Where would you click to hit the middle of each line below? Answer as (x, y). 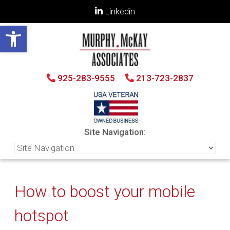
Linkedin (119, 11)
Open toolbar (30, 30)
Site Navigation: (115, 132)
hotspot (42, 216)
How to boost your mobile (105, 191)
